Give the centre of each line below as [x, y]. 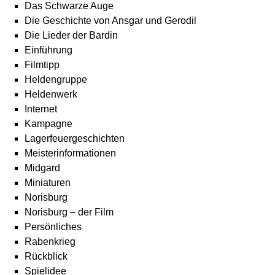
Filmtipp [42, 65]
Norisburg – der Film [69, 212]
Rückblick [46, 256]
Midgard [42, 168]
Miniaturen [48, 183]
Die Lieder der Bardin [71, 35]
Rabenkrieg [50, 242]
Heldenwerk [51, 94]
